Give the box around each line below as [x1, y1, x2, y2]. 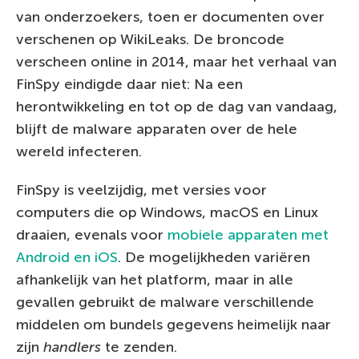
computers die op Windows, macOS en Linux [16, 203, 318, 221]
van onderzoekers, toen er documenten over [16, 7, 325, 26]
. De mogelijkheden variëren [118, 248, 310, 266]
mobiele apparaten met [167, 225, 329, 244]
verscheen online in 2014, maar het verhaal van [16, 52, 337, 71]
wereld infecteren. [16, 142, 142, 160]
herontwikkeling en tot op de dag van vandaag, [16, 97, 337, 115]
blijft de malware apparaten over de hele [16, 119, 297, 138]
